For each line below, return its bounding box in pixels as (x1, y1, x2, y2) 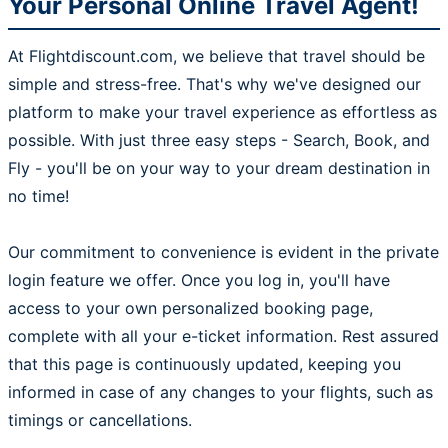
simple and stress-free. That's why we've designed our (8, 74, 421, 94)
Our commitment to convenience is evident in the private (8, 242, 439, 262)
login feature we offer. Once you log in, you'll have (8, 270, 390, 290)
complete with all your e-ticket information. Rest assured (8, 326, 439, 346)
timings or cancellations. (8, 410, 192, 430)
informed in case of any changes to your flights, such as (8, 382, 433, 402)
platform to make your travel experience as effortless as (8, 102, 437, 122)
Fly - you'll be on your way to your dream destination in (8, 158, 430, 178)
